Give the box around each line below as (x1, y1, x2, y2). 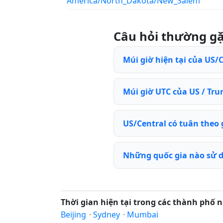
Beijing (61, 209, 86, 220)
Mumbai (127, 209, 158, 220)
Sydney (93, 209, 120, 220)
